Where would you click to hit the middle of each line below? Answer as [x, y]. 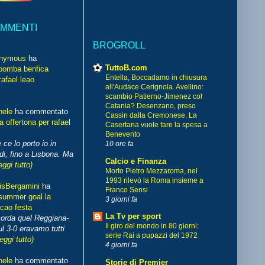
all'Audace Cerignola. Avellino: [154, 87]
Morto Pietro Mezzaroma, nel [151, 171]
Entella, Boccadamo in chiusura [156, 78]
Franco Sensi [127, 190]
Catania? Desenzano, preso [151, 106]
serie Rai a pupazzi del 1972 [151, 236]
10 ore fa [119, 144]
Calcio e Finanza [136, 161]
